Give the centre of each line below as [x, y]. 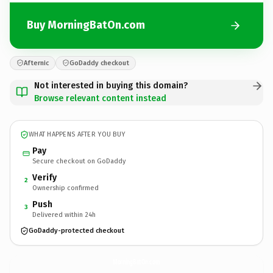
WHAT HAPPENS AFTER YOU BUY [77, 134]
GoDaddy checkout [99, 63]
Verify [44, 177]
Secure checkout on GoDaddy [79, 161]
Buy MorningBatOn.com [86, 25]
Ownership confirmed [66, 188]
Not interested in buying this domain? [111, 85]
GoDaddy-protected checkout [76, 231]
